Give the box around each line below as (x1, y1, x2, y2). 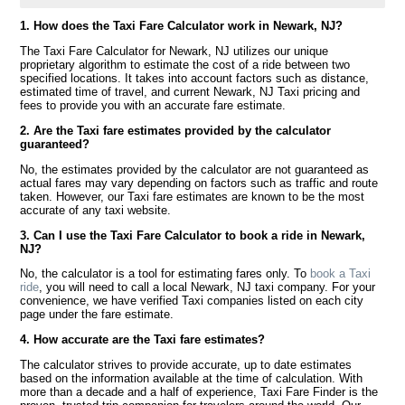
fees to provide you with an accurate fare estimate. (20, 99, 287, 113)
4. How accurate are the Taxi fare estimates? (20, 333, 266, 347)
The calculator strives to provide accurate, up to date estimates (20, 358, 353, 372)
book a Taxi (310, 267, 372, 281)
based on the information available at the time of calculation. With (20, 372, 363, 386)
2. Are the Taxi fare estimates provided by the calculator (20, 124, 332, 138)
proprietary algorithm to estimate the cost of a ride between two (20, 58, 351, 72)
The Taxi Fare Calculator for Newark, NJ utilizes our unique (20, 44, 329, 59)
